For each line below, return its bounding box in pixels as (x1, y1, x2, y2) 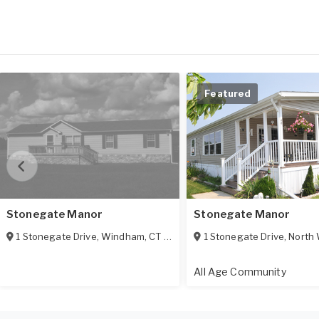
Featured (204, 88, 251, 99)
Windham (100, 231, 145, 243)
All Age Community (194, 266, 286, 278)
